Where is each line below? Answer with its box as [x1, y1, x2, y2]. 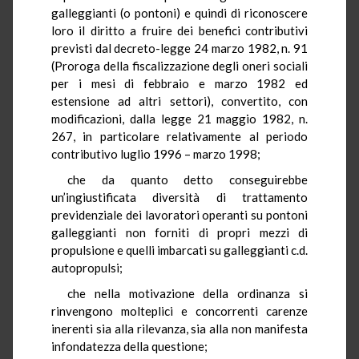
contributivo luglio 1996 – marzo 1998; [51, 146, 260, 161]
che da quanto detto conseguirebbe [67, 171, 308, 187]
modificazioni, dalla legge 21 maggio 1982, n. [51, 111, 308, 126]
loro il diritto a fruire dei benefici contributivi [51, 22, 308, 38]
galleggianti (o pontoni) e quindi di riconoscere [51, 5, 308, 20]
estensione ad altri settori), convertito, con [51, 93, 308, 108]
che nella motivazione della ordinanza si [67, 285, 308, 301]
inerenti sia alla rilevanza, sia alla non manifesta [51, 321, 308, 336]
